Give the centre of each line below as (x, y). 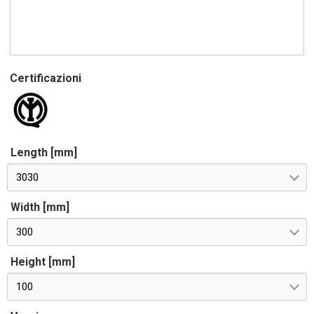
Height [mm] (43, 262)
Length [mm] (44, 152)
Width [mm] (40, 207)
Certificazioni (46, 78)
